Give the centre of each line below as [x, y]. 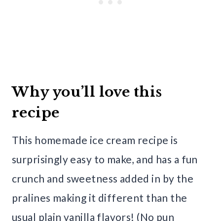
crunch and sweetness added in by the [103, 179]
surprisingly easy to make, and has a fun [105, 159]
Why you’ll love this [87, 92]
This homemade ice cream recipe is [95, 140]
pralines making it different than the [100, 198]
